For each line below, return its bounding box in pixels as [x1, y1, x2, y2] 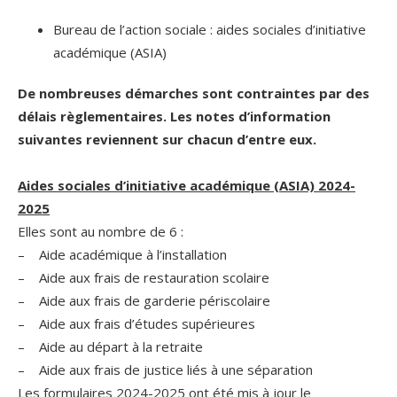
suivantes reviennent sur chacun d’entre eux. [18, 129, 316, 148]
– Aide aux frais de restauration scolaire [18, 268, 269, 286]
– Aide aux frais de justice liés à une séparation [18, 360, 313, 378]
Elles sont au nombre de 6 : [18, 222, 183, 240]
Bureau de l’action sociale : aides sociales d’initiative [53, 19, 366, 38]
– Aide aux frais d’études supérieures [18, 314, 255, 332]
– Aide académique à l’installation [18, 245, 227, 263]
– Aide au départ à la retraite [18, 337, 203, 355]
